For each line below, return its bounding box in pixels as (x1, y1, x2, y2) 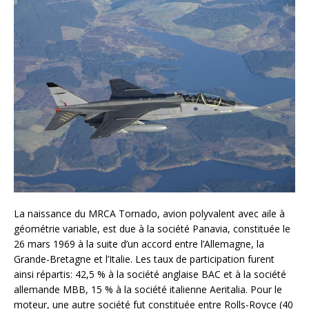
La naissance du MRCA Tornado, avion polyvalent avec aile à (14, 206, 285, 220)
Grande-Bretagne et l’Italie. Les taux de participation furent (14, 252, 275, 266)
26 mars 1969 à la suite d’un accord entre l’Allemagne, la (14, 237, 264, 250)
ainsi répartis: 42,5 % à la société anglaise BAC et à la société (14, 267, 286, 281)
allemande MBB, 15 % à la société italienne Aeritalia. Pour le (14, 282, 282, 296)
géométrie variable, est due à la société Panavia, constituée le (14, 221, 290, 235)
